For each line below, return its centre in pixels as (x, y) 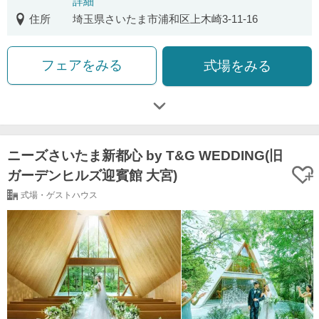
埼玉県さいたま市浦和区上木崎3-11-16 (165, 19)
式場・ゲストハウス (59, 195)
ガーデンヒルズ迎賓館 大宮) (92, 175)
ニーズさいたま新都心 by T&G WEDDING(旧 (145, 155)
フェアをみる (82, 65)
